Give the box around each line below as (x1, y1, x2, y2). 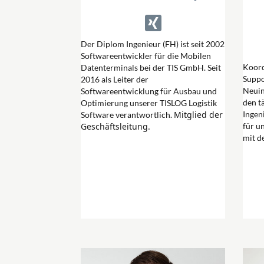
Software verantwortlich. (81, 109, 174, 120)
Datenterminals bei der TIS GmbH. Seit (81, 62, 221, 72)
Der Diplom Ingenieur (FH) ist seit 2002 (81, 38, 225, 49)
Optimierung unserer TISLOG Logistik (81, 97, 217, 108)
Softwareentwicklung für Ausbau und (81, 85, 217, 96)
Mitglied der (174, 108, 223, 120)
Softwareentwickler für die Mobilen (81, 50, 211, 61)
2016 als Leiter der (81, 74, 148, 84)
